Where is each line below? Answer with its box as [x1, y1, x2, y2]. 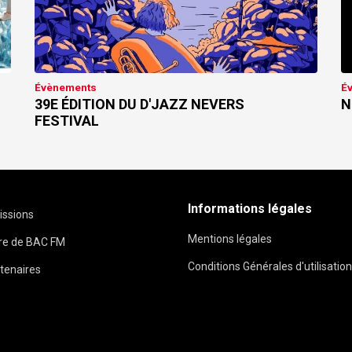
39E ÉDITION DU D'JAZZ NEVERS [35, 96, 245, 113]
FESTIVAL [35, 112, 100, 130]
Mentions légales [188, 233, 272, 246]
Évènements [35, 81, 97, 94]
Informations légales [188, 201, 312, 217]
